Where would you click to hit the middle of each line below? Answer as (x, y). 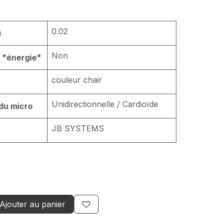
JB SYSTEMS (78, 128)
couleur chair (77, 80)
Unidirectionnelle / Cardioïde (105, 104)
